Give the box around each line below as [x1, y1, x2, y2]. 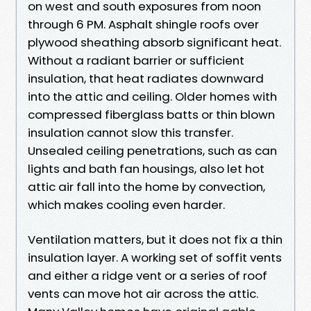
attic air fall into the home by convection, [28, 178, 265, 195]
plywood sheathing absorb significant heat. [28, 33, 281, 51]
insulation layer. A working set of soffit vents [28, 249, 282, 266]
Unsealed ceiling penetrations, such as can [28, 142, 277, 159]
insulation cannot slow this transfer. [28, 124, 233, 141]
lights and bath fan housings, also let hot [28, 160, 264, 177]
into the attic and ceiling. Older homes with [28, 87, 277, 105]
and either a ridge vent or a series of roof [28, 267, 267, 284]
